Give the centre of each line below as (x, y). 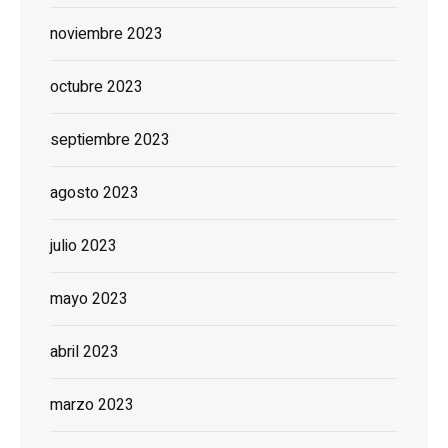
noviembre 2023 (106, 34)
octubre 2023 (96, 87)
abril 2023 (84, 352)
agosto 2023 (94, 193)
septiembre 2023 (110, 140)
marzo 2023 (92, 405)
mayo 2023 (89, 299)
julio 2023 (83, 246)
